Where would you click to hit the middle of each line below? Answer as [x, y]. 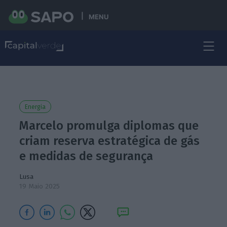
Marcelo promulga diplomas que [109, 126]
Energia [35, 107]
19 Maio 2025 [40, 186]
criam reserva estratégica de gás [110, 141]
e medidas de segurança [86, 156]
